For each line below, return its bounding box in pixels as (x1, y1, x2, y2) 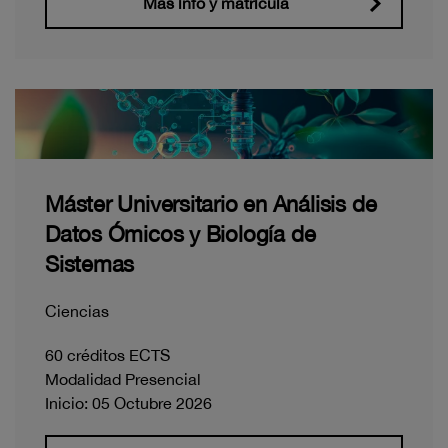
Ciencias (45, 301, 109, 320)
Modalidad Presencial (45, 369, 201, 388)
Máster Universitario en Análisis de (45, 190, 377, 217)
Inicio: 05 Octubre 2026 (45, 393, 212, 412)
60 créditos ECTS (45, 345, 170, 364)
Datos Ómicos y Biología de (45, 220, 316, 247)
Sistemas (45, 250, 135, 277)
